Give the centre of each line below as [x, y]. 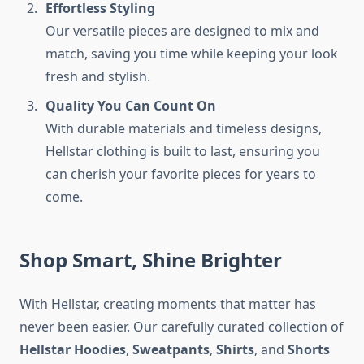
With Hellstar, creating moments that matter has [168, 304]
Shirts [235, 350]
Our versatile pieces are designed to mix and [182, 31]
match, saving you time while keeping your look [192, 54]
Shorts [309, 350]
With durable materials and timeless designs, [184, 129]
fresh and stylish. [98, 77]
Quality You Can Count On [131, 106]
